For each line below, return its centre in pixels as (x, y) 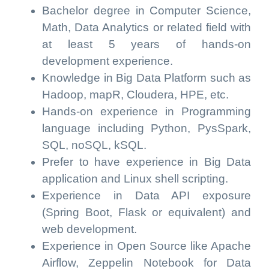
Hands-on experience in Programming (147, 111)
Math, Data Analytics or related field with (147, 27)
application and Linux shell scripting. (135, 179)
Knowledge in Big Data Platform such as (147, 78)
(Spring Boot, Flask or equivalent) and (147, 212)
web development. (89, 229)
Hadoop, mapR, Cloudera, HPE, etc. (135, 95)
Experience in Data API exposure (147, 195)
